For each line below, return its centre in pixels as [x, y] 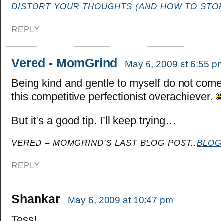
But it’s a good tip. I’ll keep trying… [94, 120]
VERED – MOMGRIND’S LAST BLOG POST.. [104, 142]
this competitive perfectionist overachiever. [113, 96]
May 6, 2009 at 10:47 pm [120, 200]
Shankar [36, 199]
